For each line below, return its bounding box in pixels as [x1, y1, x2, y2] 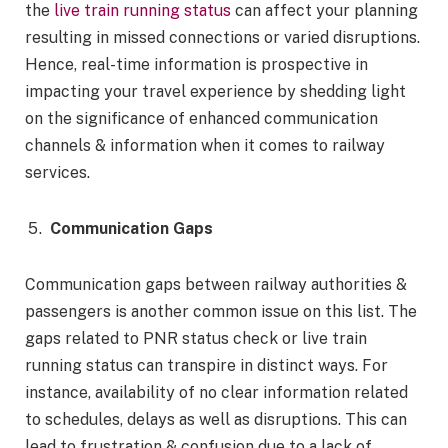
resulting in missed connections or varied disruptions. [25, 28, 420, 48]
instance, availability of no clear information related [25, 382, 408, 402]
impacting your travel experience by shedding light [25, 82, 406, 102]
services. [25, 163, 90, 183]
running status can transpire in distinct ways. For [25, 355, 388, 375]
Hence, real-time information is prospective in [25, 55, 368, 75]
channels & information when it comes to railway [25, 136, 385, 156]
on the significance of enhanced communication [25, 109, 378, 129]
